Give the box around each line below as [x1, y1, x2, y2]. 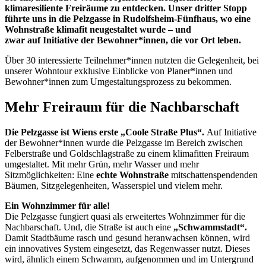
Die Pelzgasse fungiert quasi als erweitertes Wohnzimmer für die [5, 211, 245, 221]
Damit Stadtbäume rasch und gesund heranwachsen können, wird [5, 232, 250, 243]
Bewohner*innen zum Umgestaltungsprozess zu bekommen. [5, 76, 232, 87]
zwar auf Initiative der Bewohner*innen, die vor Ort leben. [5, 34, 241, 45]
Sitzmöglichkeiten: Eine [5, 169, 96, 180]
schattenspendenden [183, 169, 258, 180]
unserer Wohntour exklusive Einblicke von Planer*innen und [5, 65, 233, 76]
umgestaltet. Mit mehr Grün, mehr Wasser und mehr [5, 159, 199, 169]
